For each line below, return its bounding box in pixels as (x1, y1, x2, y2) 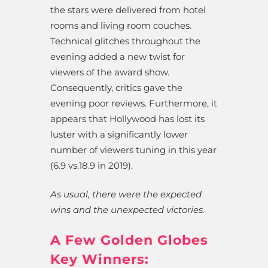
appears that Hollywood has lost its (50, 113, 205, 125)
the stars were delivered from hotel (50, 4, 206, 16)
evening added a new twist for (50, 51, 185, 63)
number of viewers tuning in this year (50, 144, 217, 156)
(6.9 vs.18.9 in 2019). (50, 160, 133, 172)
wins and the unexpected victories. (50, 204, 205, 216)
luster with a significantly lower (50, 129, 188, 141)
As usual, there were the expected (50, 188, 202, 200)
